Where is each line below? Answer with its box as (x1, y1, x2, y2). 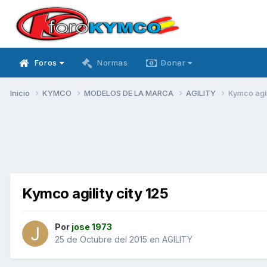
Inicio (10, 88, 32, 98)
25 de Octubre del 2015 (55, 234, 147, 245)
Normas (97, 58, 128, 67)
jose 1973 (72, 222, 112, 232)
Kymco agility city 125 (22, 184, 169, 202)
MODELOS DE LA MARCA (84, 88, 175, 98)
